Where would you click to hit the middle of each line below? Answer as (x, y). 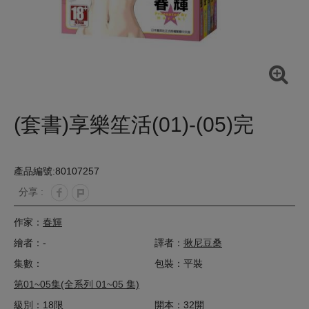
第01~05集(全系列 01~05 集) (77, 285)
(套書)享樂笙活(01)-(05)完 (134, 125)
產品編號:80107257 (57, 171)
